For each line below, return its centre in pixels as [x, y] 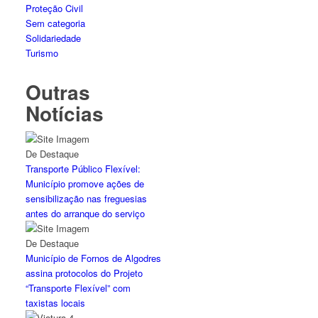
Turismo [42, 53]
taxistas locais [56, 303]
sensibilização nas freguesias [87, 198]
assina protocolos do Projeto [84, 273]
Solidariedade [54, 38]
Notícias [65, 113]
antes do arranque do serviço [86, 213]
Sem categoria [56, 23]
